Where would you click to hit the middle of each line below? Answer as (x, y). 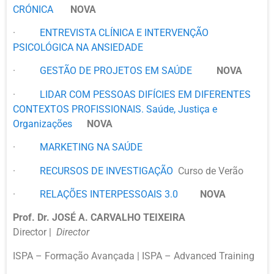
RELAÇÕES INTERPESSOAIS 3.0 (113, 194)
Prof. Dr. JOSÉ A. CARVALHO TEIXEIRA (99, 218)
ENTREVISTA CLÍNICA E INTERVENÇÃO (124, 32)
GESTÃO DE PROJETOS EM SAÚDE (120, 71)
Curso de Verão (208, 171)
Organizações (43, 124)
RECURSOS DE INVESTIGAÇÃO (106, 171)
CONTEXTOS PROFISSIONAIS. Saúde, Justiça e (115, 109)
